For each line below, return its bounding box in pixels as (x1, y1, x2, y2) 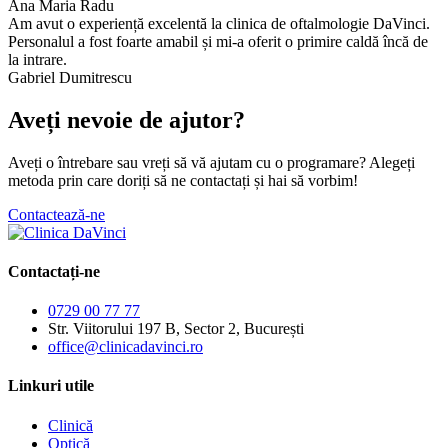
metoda (8, 171, 54, 189)
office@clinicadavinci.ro (48, 338, 203, 356)
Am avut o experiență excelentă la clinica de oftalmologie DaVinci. (8, 14, 430, 32)
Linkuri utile (8, 377, 94, 395)
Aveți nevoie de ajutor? (8, 106, 245, 133)
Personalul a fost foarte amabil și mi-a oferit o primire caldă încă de (8, 32, 428, 50)
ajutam (210, 153, 252, 171)
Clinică (48, 416, 93, 434)
